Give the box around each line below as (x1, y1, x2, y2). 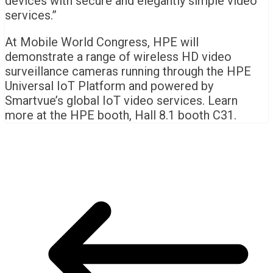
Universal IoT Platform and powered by (5, 79, 213, 94)
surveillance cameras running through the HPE (5, 64, 251, 79)
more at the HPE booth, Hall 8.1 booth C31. (5, 108, 236, 123)
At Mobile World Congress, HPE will (5, 35, 199, 50)
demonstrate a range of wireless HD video (5, 49, 232, 65)
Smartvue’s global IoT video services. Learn (5, 93, 238, 108)
